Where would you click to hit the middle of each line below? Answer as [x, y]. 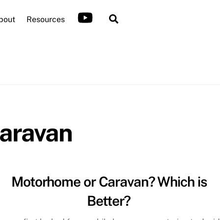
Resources [45, 19]
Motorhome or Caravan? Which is [109, 181]
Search [133, 18]
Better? [109, 200]
